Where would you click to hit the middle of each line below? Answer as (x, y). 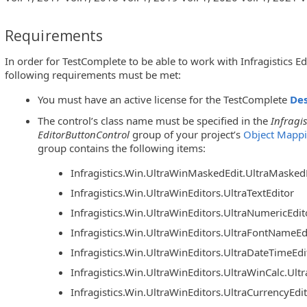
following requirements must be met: (93, 74)
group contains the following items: (122, 148)
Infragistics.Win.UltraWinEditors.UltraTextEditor (183, 193)
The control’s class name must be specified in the (155, 121)
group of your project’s (187, 135)
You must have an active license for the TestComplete (164, 99)
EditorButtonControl (84, 135)
